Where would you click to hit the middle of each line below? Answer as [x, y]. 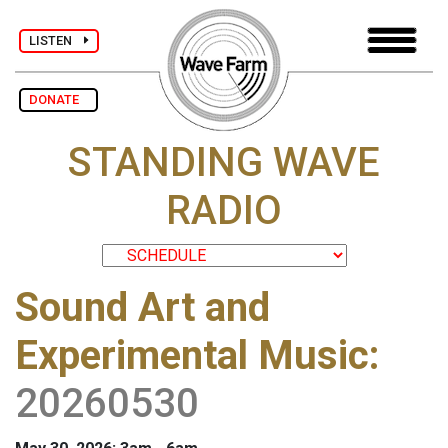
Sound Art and [142, 308]
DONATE [58, 99]
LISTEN [56, 40]
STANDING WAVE [224, 163]
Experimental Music [192, 356]
